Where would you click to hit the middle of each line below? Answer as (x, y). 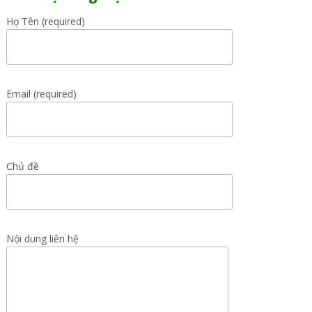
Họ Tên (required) (45, 21)
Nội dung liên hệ (42, 239)
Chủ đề (22, 166)
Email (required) (41, 94)
